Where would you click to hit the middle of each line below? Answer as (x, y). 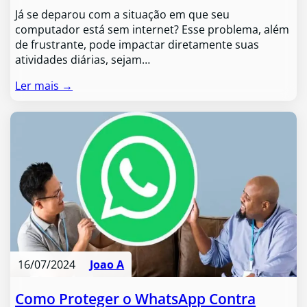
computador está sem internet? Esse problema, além (152, 29)
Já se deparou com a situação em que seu (123, 14)
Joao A (107, 264)
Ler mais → (44, 85)
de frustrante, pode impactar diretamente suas (137, 44)
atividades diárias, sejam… (83, 59)
